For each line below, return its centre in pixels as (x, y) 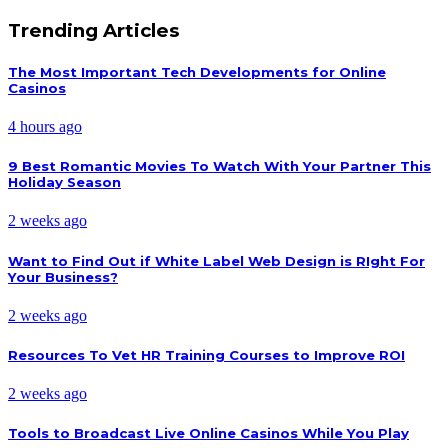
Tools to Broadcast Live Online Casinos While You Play (208, 433)
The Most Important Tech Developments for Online (197, 71)
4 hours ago (45, 127)
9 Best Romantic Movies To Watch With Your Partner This (219, 166)
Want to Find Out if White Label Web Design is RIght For (216, 260)
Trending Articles (93, 30)
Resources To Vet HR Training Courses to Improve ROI (206, 354)
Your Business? (63, 276)
